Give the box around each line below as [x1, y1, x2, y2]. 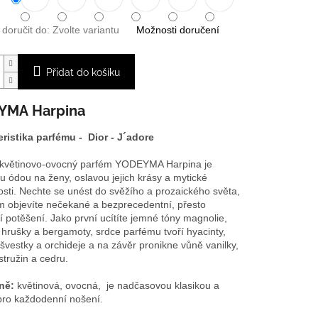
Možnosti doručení [136, 24, 219, 36]
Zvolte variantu [52, 24, 119, 36]
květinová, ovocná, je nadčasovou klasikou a [16, 280, 219, 291]
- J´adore [110, 131, 154, 143]
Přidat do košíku [45, 67, 120, 79]
